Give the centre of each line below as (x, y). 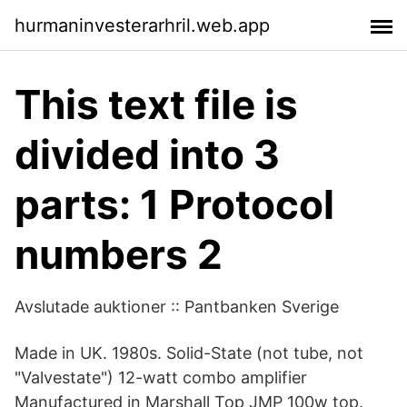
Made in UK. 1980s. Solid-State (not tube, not (189, 353)
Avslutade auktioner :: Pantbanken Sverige (177, 307)
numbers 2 (119, 254)
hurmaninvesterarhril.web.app (142, 25)
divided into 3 (147, 154)
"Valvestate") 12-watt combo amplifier (161, 377)
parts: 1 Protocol (174, 204)
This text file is (156, 104)
